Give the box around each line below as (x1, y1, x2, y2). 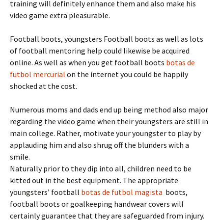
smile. (10, 152, 30, 162)
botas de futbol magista (81, 187, 163, 197)
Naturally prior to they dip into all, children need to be (10, 164, 192, 173)
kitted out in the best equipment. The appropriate (10, 175, 178, 185)
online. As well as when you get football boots (10, 57, 166, 67)
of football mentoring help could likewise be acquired (10, 46, 190, 55)
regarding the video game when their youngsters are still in (10, 116, 208, 126)
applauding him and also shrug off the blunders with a (10, 140, 189, 150)
